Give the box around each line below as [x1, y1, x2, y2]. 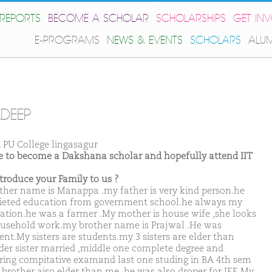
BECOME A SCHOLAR [48, 12, 149, 25]
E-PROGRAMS [35, 34, 100, 47]
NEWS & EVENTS [107, 34, 183, 47]
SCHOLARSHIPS [156, 12, 226, 25]
